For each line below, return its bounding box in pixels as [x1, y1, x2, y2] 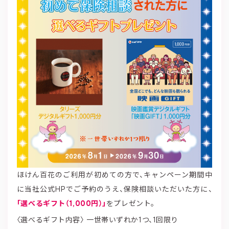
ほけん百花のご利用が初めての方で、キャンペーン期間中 [16, 170, 213, 179]
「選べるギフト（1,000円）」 [16, 198, 106, 208]
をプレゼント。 [106, 198, 155, 208]
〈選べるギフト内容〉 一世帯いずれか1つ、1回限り [16, 215, 178, 224]
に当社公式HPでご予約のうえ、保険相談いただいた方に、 [16, 184, 213, 194]
